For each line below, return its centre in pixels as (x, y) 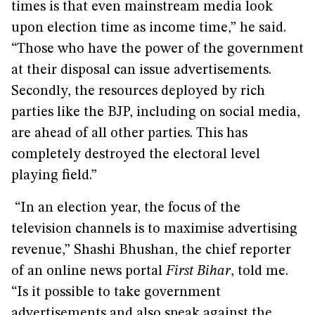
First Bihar (198, 271)
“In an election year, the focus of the (126, 208)
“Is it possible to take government (116, 292)
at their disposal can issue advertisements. (141, 70)
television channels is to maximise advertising (154, 229)
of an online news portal (89, 271)
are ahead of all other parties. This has (129, 134)
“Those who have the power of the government (157, 49)
